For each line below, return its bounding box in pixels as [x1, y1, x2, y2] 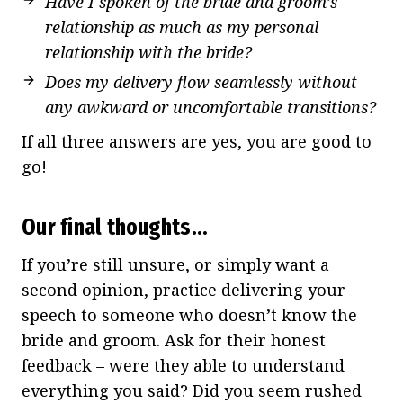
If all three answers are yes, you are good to [22, 130, 372, 152]
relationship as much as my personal [45, 15, 318, 38]
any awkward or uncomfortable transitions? [45, 95, 376, 118]
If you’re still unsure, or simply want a [22, 253, 329, 275]
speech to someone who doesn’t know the [22, 303, 357, 326]
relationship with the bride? [45, 40, 252, 63]
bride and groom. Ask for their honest [22, 328, 326, 351]
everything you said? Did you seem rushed [22, 379, 362, 401]
